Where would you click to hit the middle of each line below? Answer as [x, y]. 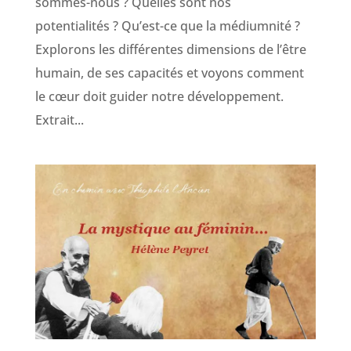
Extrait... [59, 120]
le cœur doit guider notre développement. [162, 97]
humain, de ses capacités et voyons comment [169, 73]
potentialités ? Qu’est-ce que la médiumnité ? [167, 26]
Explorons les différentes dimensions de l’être [170, 50]
